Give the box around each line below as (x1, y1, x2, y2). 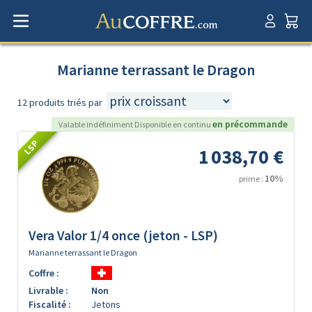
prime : (239, 173, 265, 184)
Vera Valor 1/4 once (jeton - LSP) (29, 227, 218, 244)
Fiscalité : (29, 298, 71, 311)
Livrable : (29, 284, 68, 297)
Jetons (91, 298, 120, 311)
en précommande (212, 118, 288, 130)
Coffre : (29, 267, 59, 279)
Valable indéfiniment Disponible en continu (58, 119, 212, 130)
